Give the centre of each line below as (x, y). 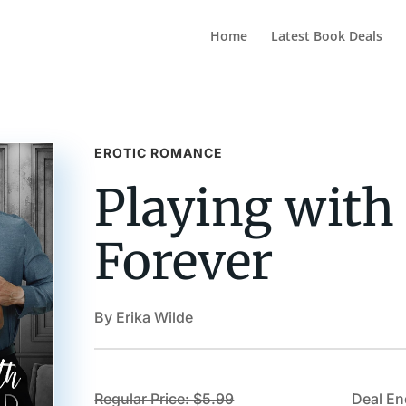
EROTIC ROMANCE (159, 152)
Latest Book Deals (326, 36)
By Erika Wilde (144, 317)
